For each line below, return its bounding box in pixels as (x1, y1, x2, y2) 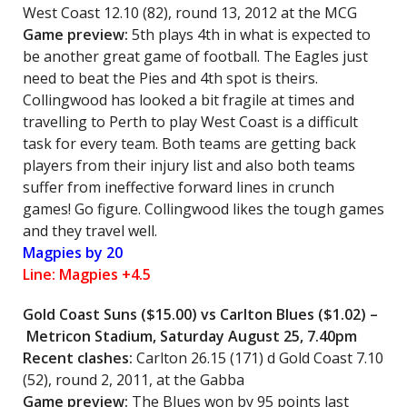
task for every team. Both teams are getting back (23, 134, 356, 154)
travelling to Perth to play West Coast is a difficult (23, 112, 358, 132)
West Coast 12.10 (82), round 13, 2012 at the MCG (23, 3, 357, 23)
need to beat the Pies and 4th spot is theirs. (23, 68, 318, 88)
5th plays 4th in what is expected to (132, 25, 371, 45)
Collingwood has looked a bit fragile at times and (23, 90, 354, 110)
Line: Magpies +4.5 (23, 264, 151, 284)
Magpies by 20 (23, 243, 123, 263)
